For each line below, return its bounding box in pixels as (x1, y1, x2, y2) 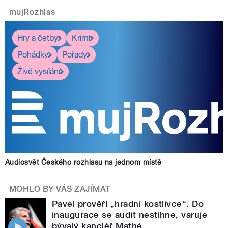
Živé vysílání (17, 66, 60, 76)
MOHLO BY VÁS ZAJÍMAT (9, 184, 111, 194)
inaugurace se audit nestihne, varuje (52, 210, 208, 220)
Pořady (62, 49, 87, 60)
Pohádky (17, 49, 48, 60)
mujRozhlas (9, 7, 55, 17)
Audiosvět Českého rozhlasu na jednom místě (5, 158, 162, 167)
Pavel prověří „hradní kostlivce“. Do (52, 198, 204, 209)
